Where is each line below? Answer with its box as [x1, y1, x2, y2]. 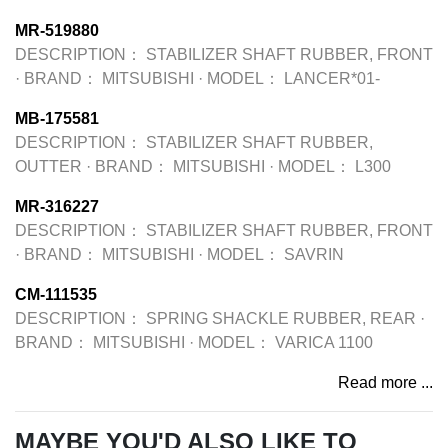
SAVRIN [284, 246, 344, 263]
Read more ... [338, 374, 433, 391]
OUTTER [15, 158, 82, 175]
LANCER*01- [284, 70, 380, 87]
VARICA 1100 [275, 334, 373, 351]
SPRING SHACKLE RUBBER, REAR [146, 310, 416, 327]
